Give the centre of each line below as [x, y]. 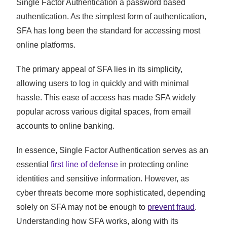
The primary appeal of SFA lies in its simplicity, [100, 69]
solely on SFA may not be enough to [82, 207]
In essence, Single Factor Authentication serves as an [112, 150]
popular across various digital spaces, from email [104, 112]
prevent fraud [171, 207]
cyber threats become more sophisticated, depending [111, 193]
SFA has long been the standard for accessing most [108, 31]
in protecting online [154, 165]
